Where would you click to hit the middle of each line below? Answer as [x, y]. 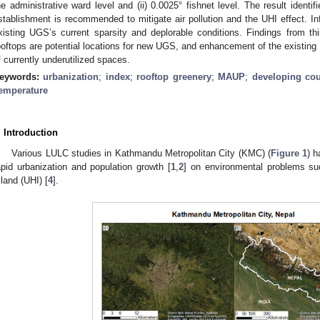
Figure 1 [289, 153]
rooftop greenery [174, 76]
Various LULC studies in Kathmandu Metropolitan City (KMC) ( [141, 153]
